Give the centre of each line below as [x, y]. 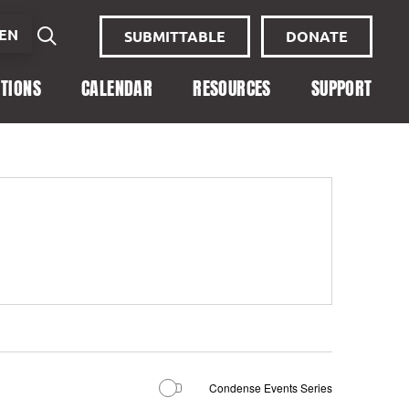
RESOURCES [232, 89]
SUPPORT [341, 89]
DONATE [316, 36]
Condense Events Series [271, 387]
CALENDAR [117, 89]
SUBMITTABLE [174, 36]
